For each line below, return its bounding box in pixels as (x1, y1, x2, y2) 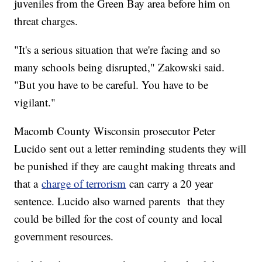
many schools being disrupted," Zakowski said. (14, 60, 225, 75)
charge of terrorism (42, 176, 126, 191)
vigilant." (14, 95, 60, 110)
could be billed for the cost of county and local (14, 211, 223, 226)
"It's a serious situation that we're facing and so (14, 42, 221, 57)
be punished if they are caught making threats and (14, 158, 236, 174)
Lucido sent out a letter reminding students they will (14, 141, 247, 156)
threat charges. (14, 13, 82, 29)
